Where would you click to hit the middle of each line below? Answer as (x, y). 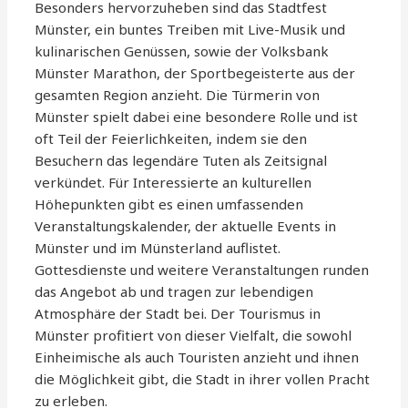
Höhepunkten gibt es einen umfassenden (169, 204)
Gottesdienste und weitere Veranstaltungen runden (202, 270)
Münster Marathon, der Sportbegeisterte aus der (195, 73)
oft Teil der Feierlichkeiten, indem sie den (171, 139)
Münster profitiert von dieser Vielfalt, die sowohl (194, 336)
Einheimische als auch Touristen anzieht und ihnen (197, 357)
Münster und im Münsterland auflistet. (158, 248)
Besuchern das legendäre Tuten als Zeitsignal (181, 161)
